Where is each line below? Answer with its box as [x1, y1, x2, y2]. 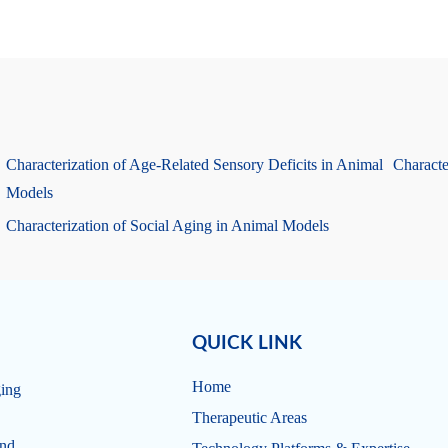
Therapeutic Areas [191, 409, 307, 426]
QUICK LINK [191, 334, 302, 353]
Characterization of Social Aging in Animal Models [6, 217, 330, 234]
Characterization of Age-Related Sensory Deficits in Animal [6, 156, 384, 173]
